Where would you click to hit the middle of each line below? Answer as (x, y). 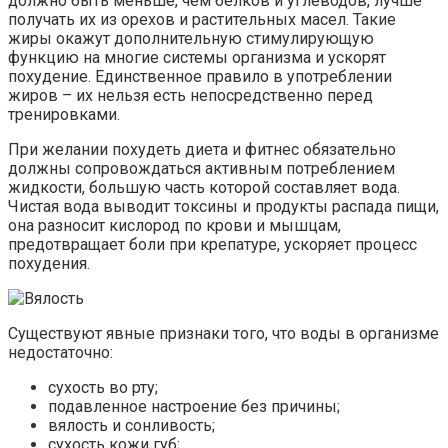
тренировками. (64, 115)
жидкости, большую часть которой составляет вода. (204, 188)
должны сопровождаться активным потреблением (201, 169)
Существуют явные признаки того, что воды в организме (223, 334)
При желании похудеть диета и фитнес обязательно (202, 150)
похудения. (49, 264)
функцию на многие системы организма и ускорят (197, 58)
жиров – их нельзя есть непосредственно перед (190, 96)
